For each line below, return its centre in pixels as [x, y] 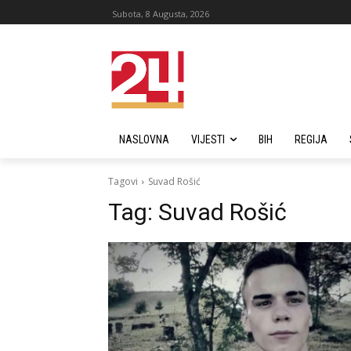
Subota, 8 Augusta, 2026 [161, 13]
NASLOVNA [144, 139]
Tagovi [123, 181]
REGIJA [311, 139]
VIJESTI [208, 139]
